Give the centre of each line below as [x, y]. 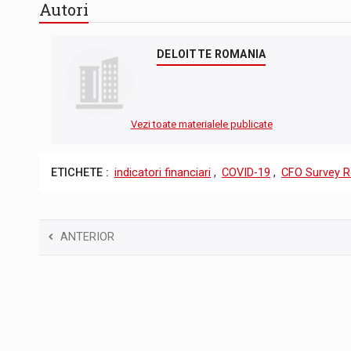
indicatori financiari [163, 173]
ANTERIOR [87, 237]
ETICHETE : [80, 173]
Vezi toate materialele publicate [201, 125]
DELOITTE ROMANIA [212, 54]
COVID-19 [246, 173]
